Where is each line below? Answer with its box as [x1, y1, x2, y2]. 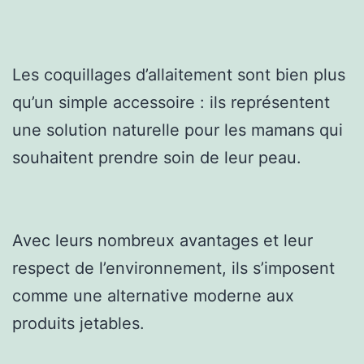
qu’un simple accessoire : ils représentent [12, 92, 330, 112]
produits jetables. [12, 313, 145, 333]
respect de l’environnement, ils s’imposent [12, 258, 335, 278]
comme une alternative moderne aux [12, 285, 294, 305]
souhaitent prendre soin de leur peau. [12, 147, 301, 167]
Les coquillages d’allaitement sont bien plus [12, 64, 345, 84]
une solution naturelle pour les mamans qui [12, 119, 343, 140]
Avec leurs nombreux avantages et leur [12, 230, 313, 250]
